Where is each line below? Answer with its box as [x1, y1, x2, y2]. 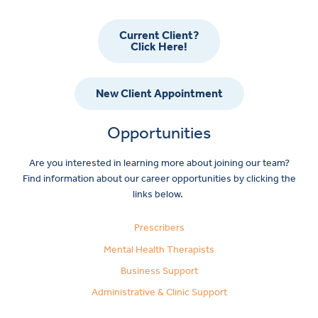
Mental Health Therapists [104, 243, 214, 256]
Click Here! [131, 40, 187, 54]
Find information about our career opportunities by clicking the [22, 172, 296, 185]
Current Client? [119, 28, 199, 43]
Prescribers [133, 221, 185, 234]
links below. [133, 188, 185, 201]
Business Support [120, 264, 198, 277]
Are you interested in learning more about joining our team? [28, 157, 290, 170]
